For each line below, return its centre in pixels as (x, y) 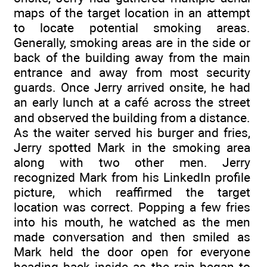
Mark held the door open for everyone (132, 252)
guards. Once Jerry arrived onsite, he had (132, 88)
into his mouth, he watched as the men (132, 222)
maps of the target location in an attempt (132, 13)
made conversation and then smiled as (132, 237)
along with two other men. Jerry (132, 163)
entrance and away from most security (132, 73)
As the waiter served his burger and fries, (132, 133)
